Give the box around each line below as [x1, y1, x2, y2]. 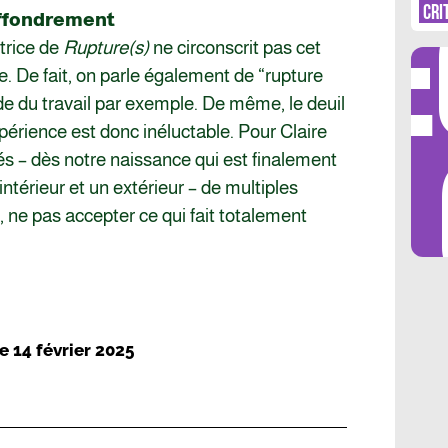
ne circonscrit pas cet [149, 37, 321, 59]
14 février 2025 [13, 340, 134, 361]
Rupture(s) [63, 37, 149, 59]
